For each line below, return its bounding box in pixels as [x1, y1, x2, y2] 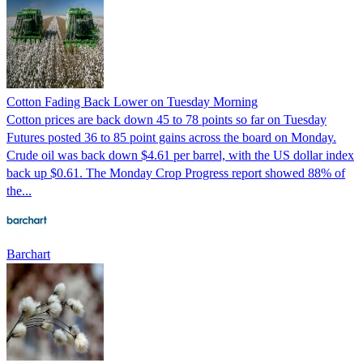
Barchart [6, 246, 50, 261]
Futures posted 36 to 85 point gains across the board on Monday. [6, 130, 336, 144]
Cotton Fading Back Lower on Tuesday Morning [6, 94, 258, 109]
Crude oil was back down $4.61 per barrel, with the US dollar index [6, 147, 354, 162]
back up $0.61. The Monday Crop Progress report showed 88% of [6, 165, 345, 180]
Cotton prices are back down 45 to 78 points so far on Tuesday [6, 112, 327, 126]
